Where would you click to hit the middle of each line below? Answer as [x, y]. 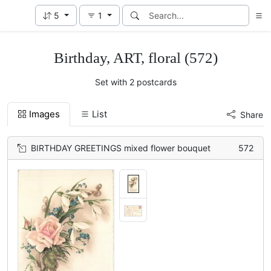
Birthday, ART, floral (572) [135, 57]
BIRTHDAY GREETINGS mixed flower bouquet [121, 148]
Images [44, 114]
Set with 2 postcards [135, 82]
